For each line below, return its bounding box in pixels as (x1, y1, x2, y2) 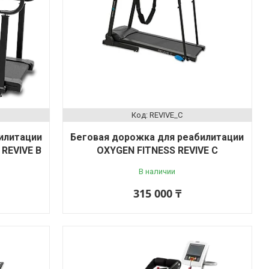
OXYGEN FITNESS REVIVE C (96, 144, 218, 156)
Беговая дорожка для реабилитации (70, 131, 244, 143)
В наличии (139, 166, 176, 176)
